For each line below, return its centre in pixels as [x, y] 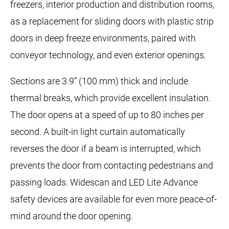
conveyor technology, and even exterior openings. [108, 55]
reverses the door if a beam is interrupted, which [106, 148]
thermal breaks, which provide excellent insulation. [111, 98]
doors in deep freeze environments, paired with [103, 38]
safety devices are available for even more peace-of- [114, 199]
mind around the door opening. [72, 216]
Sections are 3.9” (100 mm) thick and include [99, 81]
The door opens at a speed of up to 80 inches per [107, 114]
